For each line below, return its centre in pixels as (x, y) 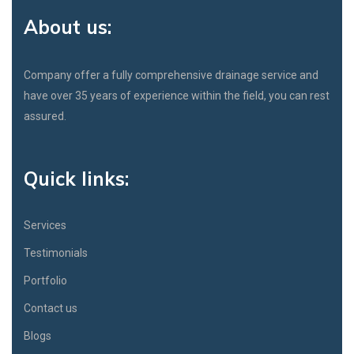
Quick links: (76, 179)
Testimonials (56, 253)
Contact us (51, 309)
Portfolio (45, 281)
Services (45, 226)
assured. (45, 117)
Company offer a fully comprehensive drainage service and (171, 75)
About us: (68, 27)
